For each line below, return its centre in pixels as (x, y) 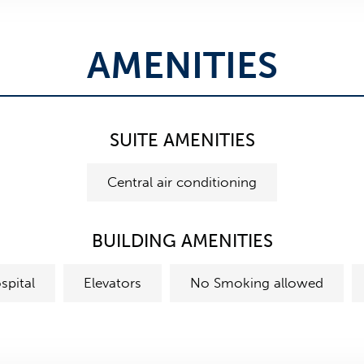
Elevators (112, 283)
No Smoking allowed (256, 283)
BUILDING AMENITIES (182, 241)
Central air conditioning (182, 182)
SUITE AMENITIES (182, 140)
